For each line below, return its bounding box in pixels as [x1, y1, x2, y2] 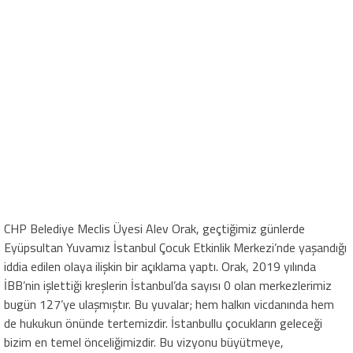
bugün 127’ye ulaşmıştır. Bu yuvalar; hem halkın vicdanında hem [4, 295, 334, 314]
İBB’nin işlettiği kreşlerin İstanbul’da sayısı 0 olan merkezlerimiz [4, 276, 332, 295]
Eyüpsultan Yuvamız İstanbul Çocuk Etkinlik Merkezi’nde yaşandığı [4, 238, 347, 258]
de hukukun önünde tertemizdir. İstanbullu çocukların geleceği [4, 314, 322, 333]
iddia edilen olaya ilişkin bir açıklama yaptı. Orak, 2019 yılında [4, 257, 316, 277]
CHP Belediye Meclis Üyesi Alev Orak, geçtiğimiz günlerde [4, 219, 305, 239]
